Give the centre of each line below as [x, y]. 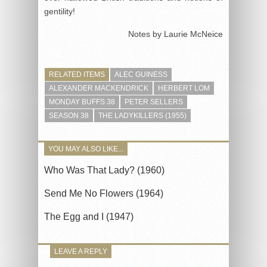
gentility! [60, 11]
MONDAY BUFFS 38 [82, 102]
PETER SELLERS [154, 102]
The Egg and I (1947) [89, 216]
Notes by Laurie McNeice [176, 34]
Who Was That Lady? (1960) [104, 170]
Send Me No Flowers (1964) [104, 193]
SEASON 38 [69, 115]
